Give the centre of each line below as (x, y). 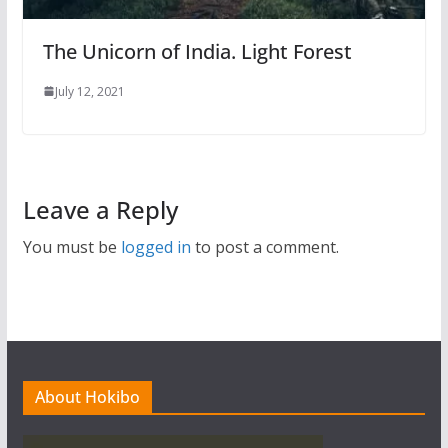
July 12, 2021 (89, 91)
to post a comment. (264, 246)
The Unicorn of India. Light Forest (197, 51)
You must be (71, 246)
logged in (155, 246)
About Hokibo (87, 397)
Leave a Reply (100, 209)
